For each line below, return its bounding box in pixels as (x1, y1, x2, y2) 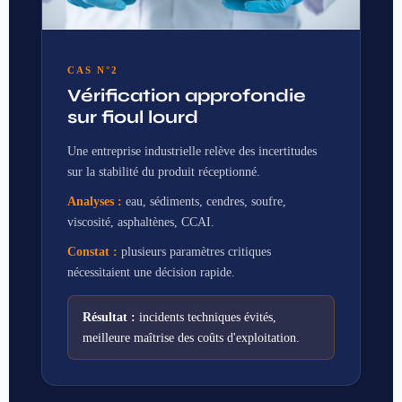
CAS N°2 (67, 64, 118, 75)
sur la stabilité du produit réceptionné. (67, 164, 260, 179)
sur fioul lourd (67, 105, 198, 128)
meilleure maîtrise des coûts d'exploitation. (83, 330, 300, 345)
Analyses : (67, 194, 122, 208)
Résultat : (83, 310, 135, 324)
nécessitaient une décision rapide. (67, 265, 235, 279)
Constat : (67, 244, 118, 258)
